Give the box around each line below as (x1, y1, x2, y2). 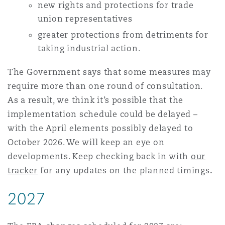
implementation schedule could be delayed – (8, 109, 198, 120)
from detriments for (120, 30, 208, 40)
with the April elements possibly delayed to (8, 123, 193, 134)
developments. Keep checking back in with (8, 151, 191, 162)
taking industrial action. (38, 43, 141, 54)
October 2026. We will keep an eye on (8, 137, 165, 148)
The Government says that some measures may (8, 67, 211, 77)
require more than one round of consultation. (8, 81, 205, 91)
